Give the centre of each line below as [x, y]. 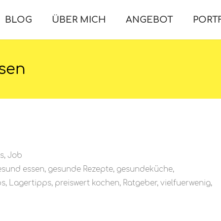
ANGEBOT [150, 20]
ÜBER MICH [79, 20]
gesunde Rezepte [80, 169]
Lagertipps [30, 183]
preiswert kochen [87, 183]
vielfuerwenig [185, 183]
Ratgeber [140, 183]
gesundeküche [145, 169]
